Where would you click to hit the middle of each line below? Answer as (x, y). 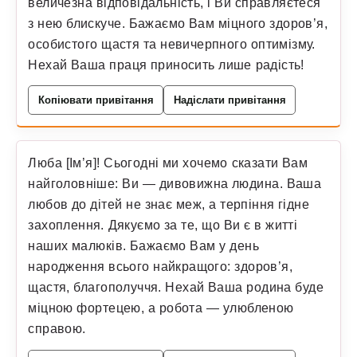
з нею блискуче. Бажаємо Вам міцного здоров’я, (178, 23)
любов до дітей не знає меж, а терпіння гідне (169, 204)
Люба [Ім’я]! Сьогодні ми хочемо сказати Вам (168, 163)
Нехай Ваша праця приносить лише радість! (166, 64)
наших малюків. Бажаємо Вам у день (143, 246)
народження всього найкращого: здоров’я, (160, 267)
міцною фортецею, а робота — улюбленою (161, 308)
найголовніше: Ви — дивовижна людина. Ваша (175, 184)
